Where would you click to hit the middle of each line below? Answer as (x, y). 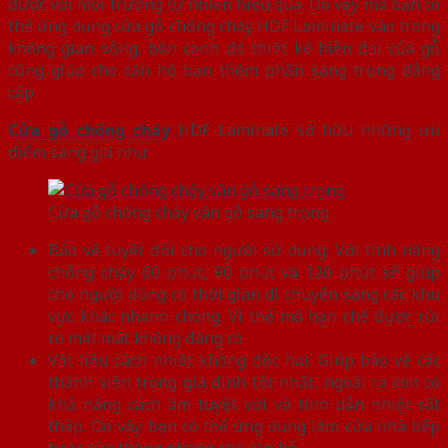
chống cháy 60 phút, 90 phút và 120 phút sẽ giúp (244, 271)
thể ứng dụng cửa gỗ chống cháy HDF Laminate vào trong (224, 25)
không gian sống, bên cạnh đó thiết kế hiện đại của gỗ (224, 47)
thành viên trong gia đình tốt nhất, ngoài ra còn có (244, 381)
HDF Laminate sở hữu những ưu (309, 129)
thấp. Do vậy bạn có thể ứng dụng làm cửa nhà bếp (244, 425)
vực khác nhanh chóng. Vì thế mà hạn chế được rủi (244, 315)
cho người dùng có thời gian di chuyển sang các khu (244, 293)
